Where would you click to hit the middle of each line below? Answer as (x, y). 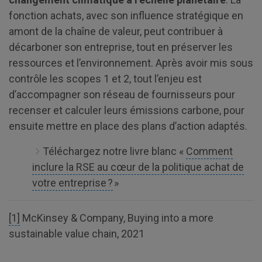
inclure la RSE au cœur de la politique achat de (138, 167)
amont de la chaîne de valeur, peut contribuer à (116, 31)
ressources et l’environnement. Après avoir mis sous (131, 63)
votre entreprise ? (73, 182)
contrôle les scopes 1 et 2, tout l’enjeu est (105, 78)
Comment (209, 151)
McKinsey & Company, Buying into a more (117, 218)
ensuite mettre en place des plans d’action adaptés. (128, 126)
